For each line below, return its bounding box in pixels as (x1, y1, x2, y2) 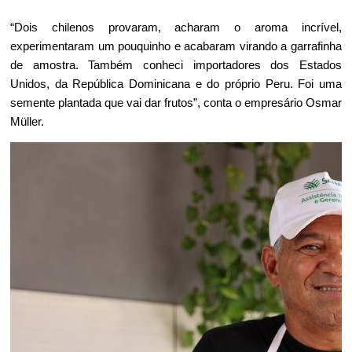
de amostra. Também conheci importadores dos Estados (10, 58, 342, 71)
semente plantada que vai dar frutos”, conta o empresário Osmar (10, 96, 342, 109)
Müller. (10, 115, 44, 128)
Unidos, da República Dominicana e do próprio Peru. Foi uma (10, 77, 342, 90)
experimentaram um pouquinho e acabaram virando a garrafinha (10, 39, 342, 53)
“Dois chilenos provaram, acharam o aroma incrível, (10, 20, 342, 34)
